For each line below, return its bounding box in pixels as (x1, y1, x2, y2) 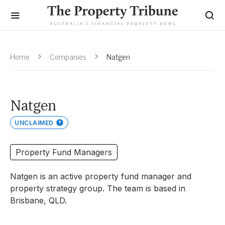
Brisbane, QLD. (10, 195, 67, 205)
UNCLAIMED (15, 119, 54, 127)
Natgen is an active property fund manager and (10, 171, 191, 181)
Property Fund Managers (16, 147, 112, 157)
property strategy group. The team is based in (10, 183, 185, 193)
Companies (50, 50, 86, 63)
